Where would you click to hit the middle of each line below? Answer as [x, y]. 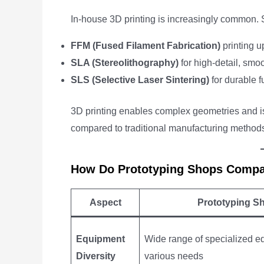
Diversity [96, 256]
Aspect [105, 202]
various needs [174, 256]
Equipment [100, 239]
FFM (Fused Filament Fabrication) [146, 46]
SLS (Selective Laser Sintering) [140, 80]
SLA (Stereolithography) [125, 63]
